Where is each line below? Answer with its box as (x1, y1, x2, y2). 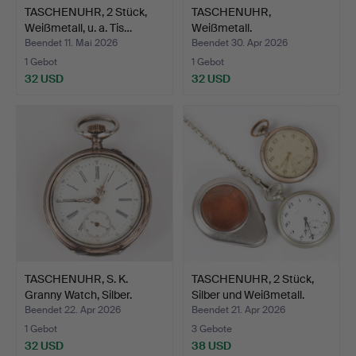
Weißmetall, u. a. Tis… (25, 21, 132, 35)
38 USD (192, 339, 231, 354)
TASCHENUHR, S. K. (25, 272, 128, 287)
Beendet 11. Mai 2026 (25, 37, 118, 50)
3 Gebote (192, 323, 232, 336)
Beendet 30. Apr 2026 (192, 37, 288, 50)
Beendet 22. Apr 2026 (25, 304, 121, 317)
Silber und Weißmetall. (192, 288, 304, 303)
